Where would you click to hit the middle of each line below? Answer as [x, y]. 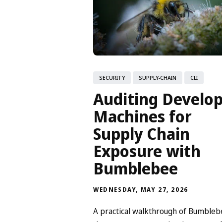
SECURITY [112, 77]
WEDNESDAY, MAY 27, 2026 [141, 189]
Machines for [142, 116]
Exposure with [147, 151]
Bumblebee [136, 168]
